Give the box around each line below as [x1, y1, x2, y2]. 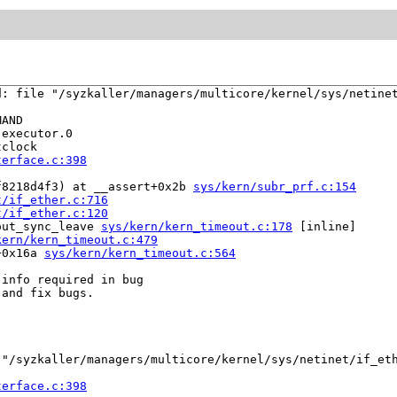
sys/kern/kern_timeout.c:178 [101, 220, 292, 234]
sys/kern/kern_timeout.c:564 [44, 246, 236, 261]
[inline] [292, 220, 356, 234]
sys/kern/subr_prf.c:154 [193, 180, 356, 194]
